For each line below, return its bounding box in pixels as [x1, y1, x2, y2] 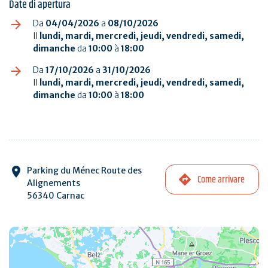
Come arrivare [197, 172, 245, 187]
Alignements [27, 177, 80, 188]
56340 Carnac [27, 190, 84, 201]
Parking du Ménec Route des [27, 165, 142, 176]
